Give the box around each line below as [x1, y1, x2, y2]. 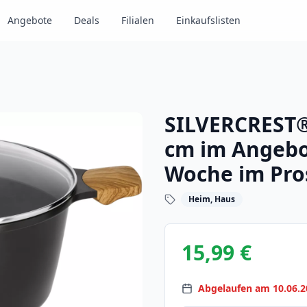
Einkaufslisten [176, 14, 241, 27]
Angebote [8, 14, 52, 27]
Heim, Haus [188, 193, 235, 205]
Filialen [121, 14, 154, 27]
